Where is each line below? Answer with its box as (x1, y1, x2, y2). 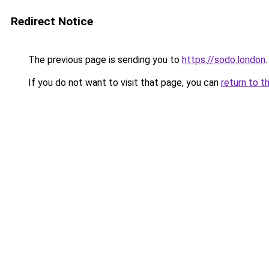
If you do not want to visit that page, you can (26, 77, 221, 88)
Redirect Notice (11, 14, 93, 28)
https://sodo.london (182, 54, 265, 65)
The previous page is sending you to (26, 54, 182, 65)
